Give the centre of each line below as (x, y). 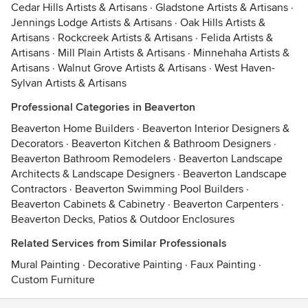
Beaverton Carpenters (226, 204)
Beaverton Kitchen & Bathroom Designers (171, 144)
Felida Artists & (237, 38)
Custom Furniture (53, 280)
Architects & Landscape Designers (93, 174)
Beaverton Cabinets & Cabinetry (88, 204)
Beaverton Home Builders (73, 129)
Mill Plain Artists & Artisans (121, 53)
